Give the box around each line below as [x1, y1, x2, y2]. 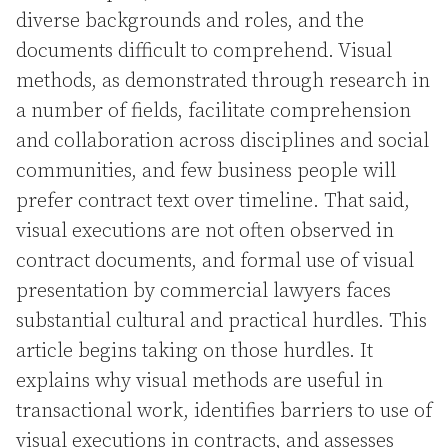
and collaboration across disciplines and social [16, 129, 429, 154]
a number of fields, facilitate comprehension [16, 99, 411, 124]
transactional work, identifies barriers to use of [16, 399, 432, 424]
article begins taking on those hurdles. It [16, 339, 373, 364]
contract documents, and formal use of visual [16, 249, 414, 274]
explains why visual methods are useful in [16, 369, 383, 394]
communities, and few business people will [16, 159, 396, 184]
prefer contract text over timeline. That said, [16, 189, 410, 214]
